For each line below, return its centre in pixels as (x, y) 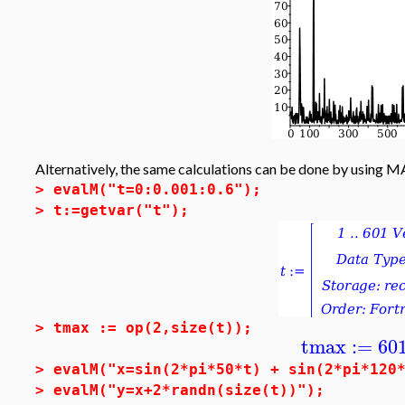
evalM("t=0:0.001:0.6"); (157, 189)
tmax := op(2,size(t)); (153, 328)
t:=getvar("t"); (121, 210)
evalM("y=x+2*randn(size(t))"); (189, 390)
